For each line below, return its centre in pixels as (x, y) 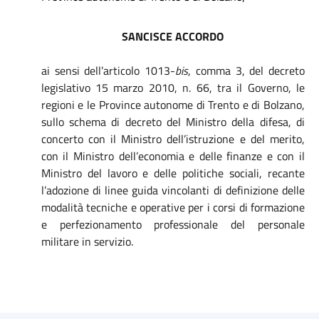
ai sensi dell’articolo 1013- (108, 70)
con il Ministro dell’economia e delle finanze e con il (173, 156)
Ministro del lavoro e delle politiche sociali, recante (173, 173)
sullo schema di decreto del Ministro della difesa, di (173, 122)
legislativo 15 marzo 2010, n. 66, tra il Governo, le (173, 88)
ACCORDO (200, 36)
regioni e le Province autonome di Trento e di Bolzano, (173, 105)
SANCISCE (149, 36)
